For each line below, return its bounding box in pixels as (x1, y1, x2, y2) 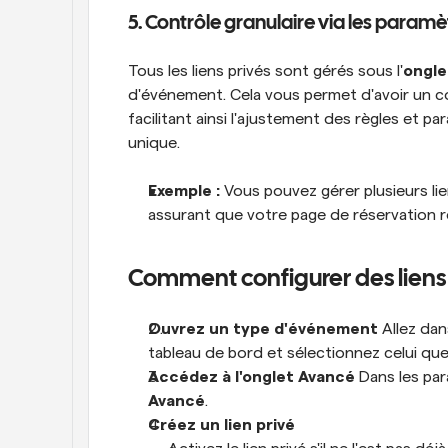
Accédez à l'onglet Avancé (148, 369, 355, 385)
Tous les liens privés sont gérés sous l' (128, 63, 403, 79)
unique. (128, 135, 180, 151)
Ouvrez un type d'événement (148, 321, 378, 337)
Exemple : (148, 183, 220, 199)
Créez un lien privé (148, 417, 295, 433)
